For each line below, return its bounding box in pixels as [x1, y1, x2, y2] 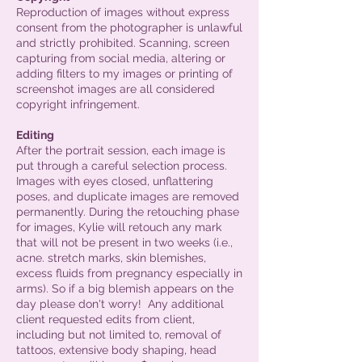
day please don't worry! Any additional [16, 297, 224, 310]
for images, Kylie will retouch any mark [16, 220, 221, 234]
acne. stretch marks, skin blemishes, [16, 250, 206, 264]
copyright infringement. [16, 97, 140, 111]
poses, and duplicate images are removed [16, 189, 239, 203]
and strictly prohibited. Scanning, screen [16, 36, 229, 49]
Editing [16, 128, 57, 141]
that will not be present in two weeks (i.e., [16, 235, 233, 249]
